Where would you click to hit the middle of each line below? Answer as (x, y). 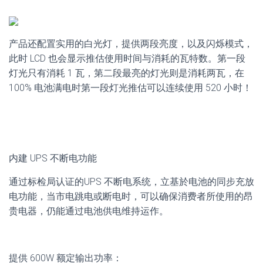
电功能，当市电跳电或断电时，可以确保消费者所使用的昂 (131, 196)
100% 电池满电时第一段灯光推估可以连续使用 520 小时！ (130, 87)
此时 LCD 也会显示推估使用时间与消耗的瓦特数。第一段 (127, 58)
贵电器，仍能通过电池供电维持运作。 (89, 211)
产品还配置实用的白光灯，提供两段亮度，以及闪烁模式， (131, 43)
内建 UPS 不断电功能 (53, 158)
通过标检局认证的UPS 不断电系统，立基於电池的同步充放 (131, 181)
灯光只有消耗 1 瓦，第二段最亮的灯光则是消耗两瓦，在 (127, 73)
